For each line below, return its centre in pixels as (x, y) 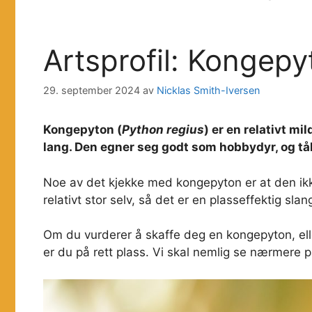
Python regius (163, 130)
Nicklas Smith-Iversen (208, 91)
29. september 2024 (92, 91)
